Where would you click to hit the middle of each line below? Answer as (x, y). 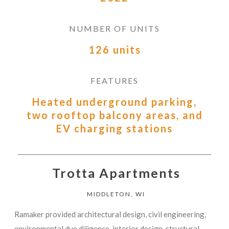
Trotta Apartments (116, 173)
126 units (114, 49)
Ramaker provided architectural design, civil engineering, (110, 214)
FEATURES (114, 80)
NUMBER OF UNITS (114, 28)
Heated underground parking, (114, 101)
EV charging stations (114, 128)
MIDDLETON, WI (116, 194)
